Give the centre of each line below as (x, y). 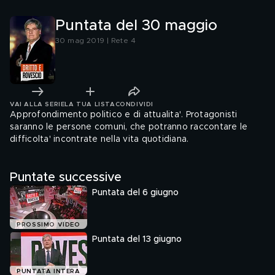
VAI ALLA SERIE (37, 104)
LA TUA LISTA (90, 104)
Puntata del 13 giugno (137, 239)
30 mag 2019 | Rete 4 (95, 41)
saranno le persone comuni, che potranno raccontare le (129, 127)
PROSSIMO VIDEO (48, 225)
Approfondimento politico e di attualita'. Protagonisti (124, 115)
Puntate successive (66, 177)
